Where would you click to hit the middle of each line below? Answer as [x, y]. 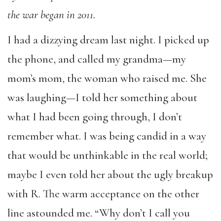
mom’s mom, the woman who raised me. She [107, 78]
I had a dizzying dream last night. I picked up [108, 40]
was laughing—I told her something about [102, 97]
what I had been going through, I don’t [95, 117]
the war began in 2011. [52, 15]
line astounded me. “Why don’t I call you [99, 213]
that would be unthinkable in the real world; [108, 155]
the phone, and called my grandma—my [97, 59]
